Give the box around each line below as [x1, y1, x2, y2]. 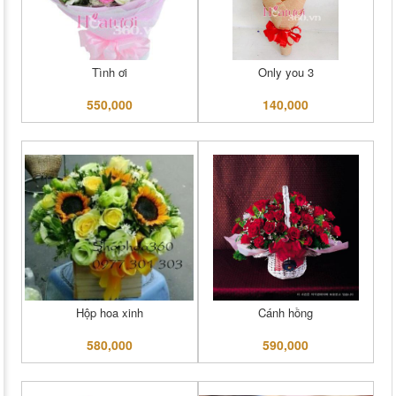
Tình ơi [91, 64, 127, 80]
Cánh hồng [258, 304, 314, 321]
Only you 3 [257, 64, 314, 80]
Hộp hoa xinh [75, 304, 143, 321]
